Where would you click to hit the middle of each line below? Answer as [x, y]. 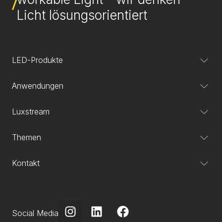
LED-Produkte [37, 60]
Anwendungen [38, 86]
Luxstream [31, 111]
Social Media [35, 213]
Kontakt [26, 163]
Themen [27, 137]
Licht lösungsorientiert [82, 15]
